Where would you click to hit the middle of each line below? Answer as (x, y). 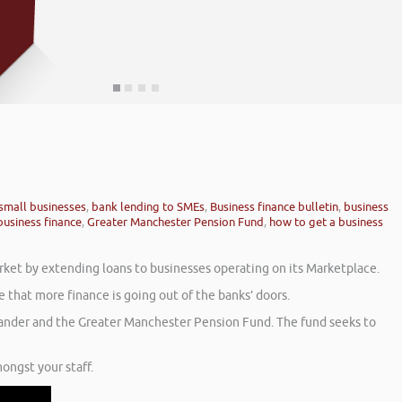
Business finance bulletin (274, 207)
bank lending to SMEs (148, 207)
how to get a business (326, 223)
